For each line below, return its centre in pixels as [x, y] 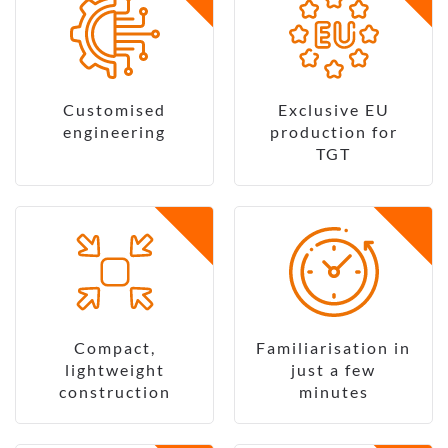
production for [333, 132]
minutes [333, 392]
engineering [114, 132]
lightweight [114, 370]
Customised [114, 110]
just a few [333, 370]
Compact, [114, 348]
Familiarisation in [333, 348]
